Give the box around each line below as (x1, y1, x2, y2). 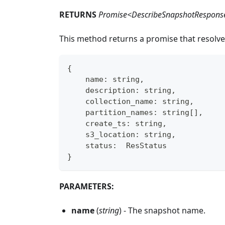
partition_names (67, 107, 153, 117)
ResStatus (117, 141, 167, 150)
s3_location (67, 130, 135, 139)
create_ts (67, 119, 126, 128)
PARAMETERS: (59, 180, 114, 192)
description (67, 85, 135, 95)
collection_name (67, 96, 153, 106)
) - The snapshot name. (119, 204, 205, 216)
